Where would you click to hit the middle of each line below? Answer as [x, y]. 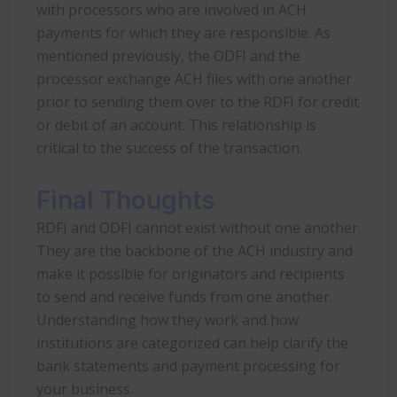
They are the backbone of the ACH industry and [195, 250]
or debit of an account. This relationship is [176, 125]
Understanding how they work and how [167, 319]
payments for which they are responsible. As [183, 32]
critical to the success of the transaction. [169, 148]
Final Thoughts [126, 200]
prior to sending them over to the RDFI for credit [198, 101]
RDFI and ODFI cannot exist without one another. [198, 227]
